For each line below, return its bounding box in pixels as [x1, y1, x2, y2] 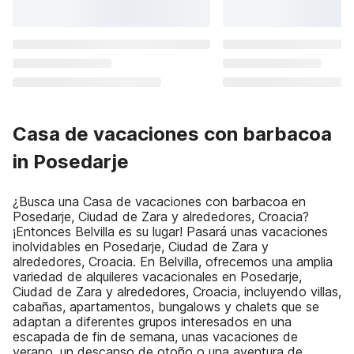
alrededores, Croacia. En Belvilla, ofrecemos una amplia [13, 254, 333, 269]
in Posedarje [13, 150, 129, 173]
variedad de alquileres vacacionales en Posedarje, [13, 269, 302, 284]
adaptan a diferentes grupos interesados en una [13, 314, 292, 330]
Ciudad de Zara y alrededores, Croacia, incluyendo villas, [13, 284, 341, 299]
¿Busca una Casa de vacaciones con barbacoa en [13, 194, 306, 209]
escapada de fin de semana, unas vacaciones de [13, 329, 298, 345]
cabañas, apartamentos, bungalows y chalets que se [13, 299, 319, 314]
